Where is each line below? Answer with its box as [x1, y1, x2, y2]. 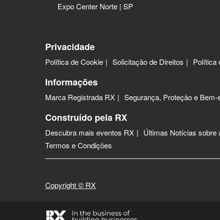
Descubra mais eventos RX [45, 127, 134, 138]
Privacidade [45, 40, 95, 54]
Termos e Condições [45, 140, 112, 151]
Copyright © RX [45, 180, 96, 191]
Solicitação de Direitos [112, 56, 184, 67]
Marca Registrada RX [45, 92, 115, 103]
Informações [45, 76, 98, 89]
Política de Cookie [45, 56, 103, 67]
